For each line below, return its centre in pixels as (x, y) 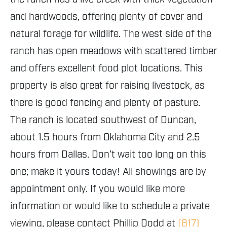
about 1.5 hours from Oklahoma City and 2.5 (105, 138)
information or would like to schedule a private (110, 206)
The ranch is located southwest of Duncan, (103, 120)
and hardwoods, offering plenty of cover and (106, 17)
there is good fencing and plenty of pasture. (105, 103)
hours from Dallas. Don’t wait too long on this (108, 155)
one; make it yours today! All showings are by (108, 172)
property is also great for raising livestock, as (107, 86)
